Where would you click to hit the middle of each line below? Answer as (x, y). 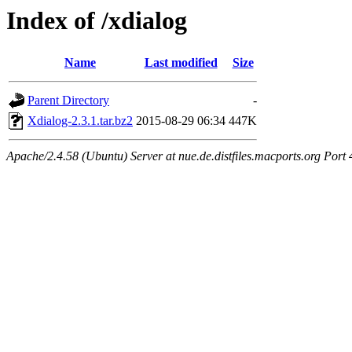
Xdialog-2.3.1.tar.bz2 (80, 121)
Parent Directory (68, 101)
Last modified (181, 63)
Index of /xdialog (97, 20)
